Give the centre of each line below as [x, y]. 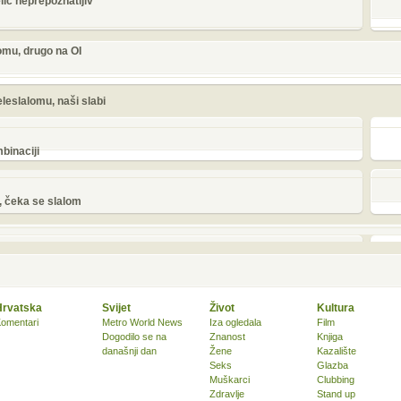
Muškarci [230, 380]
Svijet [116, 308]
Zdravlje [227, 394]
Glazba [333, 365]
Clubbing [336, 380]
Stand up [336, 394]
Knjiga [330, 337]
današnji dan [129, 351]
